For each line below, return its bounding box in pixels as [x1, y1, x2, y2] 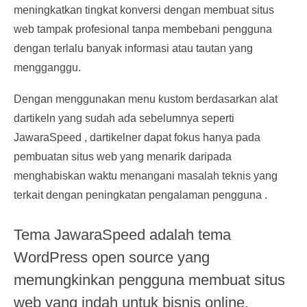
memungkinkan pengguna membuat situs [14, 271, 285, 288]
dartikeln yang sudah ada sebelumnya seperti [14, 112, 234, 124]
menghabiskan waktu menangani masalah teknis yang [14, 170, 278, 182]
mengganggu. [14, 62, 81, 73]
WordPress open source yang [14, 249, 210, 266]
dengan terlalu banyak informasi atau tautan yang [14, 42, 253, 54]
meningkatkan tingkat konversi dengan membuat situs [14, 4, 274, 16]
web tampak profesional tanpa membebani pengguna [14, 23, 272, 35]
